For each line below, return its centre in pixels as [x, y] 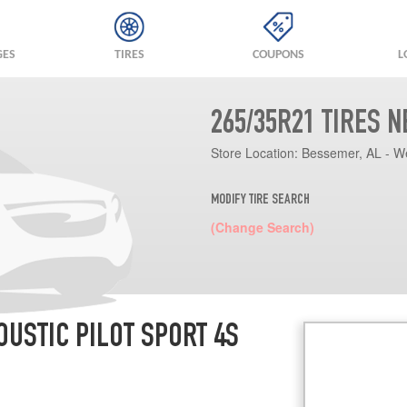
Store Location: [254, 152]
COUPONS [278, 55]
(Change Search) [262, 227]
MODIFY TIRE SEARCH [260, 200]
